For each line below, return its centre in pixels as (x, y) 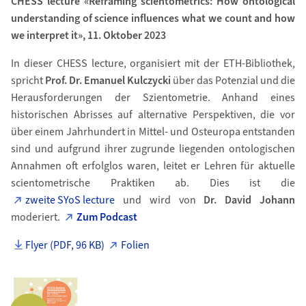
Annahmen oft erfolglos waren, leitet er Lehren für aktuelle (153, 166)
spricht (28, 81)
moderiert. (36, 217)
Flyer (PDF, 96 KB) (65, 245)
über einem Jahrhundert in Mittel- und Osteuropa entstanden (153, 132)
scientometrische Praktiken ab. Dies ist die (153, 183)
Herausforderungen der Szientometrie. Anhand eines (153, 98)
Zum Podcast (107, 217)
